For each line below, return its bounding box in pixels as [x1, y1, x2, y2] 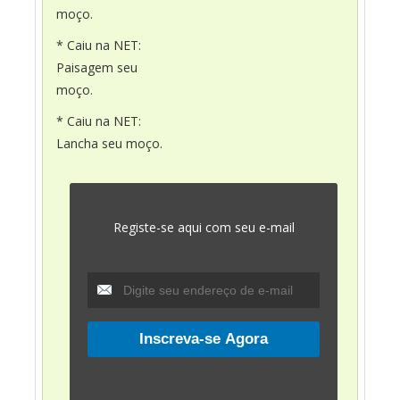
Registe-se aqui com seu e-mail [112, 219, 295, 237]
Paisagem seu [56, 59, 137, 77]
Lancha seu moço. [56, 135, 162, 153]
